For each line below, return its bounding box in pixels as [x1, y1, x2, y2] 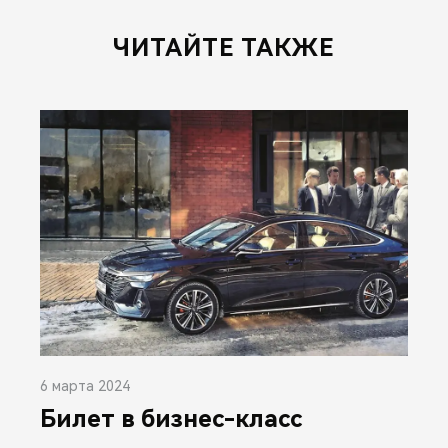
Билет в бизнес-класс [40, 404, 302, 433]
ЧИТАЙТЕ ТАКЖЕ [113, 34, 335, 62]
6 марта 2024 [40, 377, 130, 394]
